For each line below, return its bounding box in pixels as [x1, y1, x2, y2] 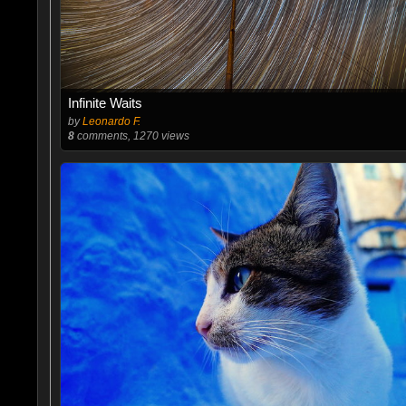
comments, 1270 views [73, 130, 189, 142]
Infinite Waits [67, 95, 142, 111]
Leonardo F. [82, 115, 140, 128]
